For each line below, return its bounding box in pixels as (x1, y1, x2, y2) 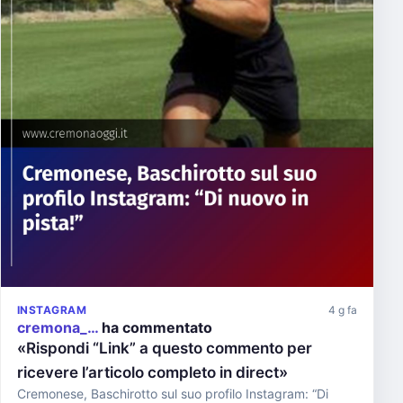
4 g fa (328, 303, 357, 317)
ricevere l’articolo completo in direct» (17, 363, 288, 381)
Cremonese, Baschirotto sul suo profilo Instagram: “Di (17, 386, 328, 401)
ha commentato (98, 318, 212, 336)
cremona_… (17, 318, 98, 336)
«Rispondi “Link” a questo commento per (17, 339, 312, 357)
